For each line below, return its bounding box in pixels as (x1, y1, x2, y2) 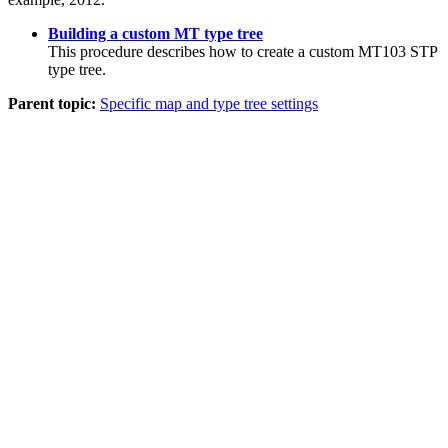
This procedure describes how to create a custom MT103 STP (48, 42, 437, 60)
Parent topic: (8, 94, 96, 112)
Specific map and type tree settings (100, 94, 318, 112)
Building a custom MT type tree (48, 24, 263, 42)
